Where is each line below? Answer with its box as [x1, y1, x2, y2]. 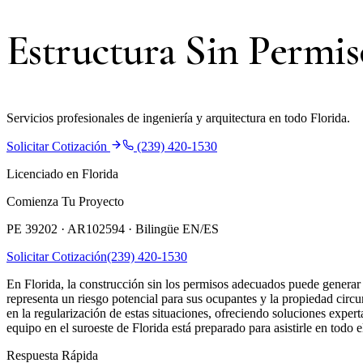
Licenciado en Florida [6, 167, 118, 181]
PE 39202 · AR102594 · [6, 222, 135, 237]
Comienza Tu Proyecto [6, 194, 124, 209]
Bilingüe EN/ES [135, 222, 219, 237]
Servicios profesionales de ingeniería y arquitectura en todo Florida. [6, 111, 350, 126]
